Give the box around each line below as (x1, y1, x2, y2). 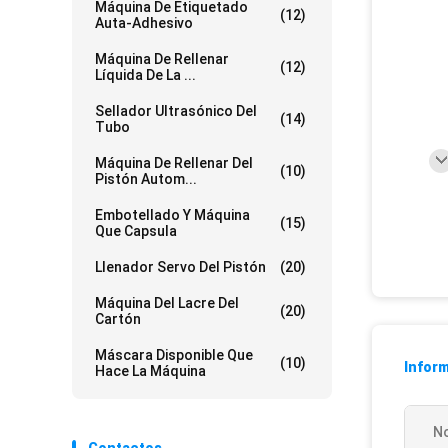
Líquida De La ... (95, 67, 196, 83)
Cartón (95, 311, 141, 327)
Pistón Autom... (95, 171, 197, 187)
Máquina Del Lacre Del (95, 295, 239, 311)
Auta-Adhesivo (95, 15, 193, 31)
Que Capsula (95, 223, 177, 239)
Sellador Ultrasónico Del (95, 103, 257, 119)
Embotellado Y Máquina (95, 207, 250, 223)
